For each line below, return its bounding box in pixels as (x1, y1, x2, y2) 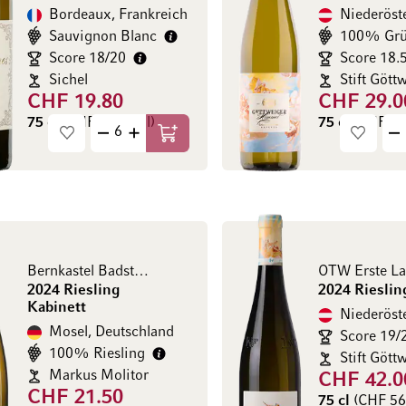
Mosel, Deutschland (48, 324, 174, 340)
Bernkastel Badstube (133, 264, 149, 279)
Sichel (48, 72, 88, 88)
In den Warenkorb (167, 134, 274, 147)
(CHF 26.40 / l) (58, 115, 155, 130)
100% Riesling (48, 346, 145, 362)
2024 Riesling (26, 283, 120, 298)
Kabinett (26, 300, 86, 315)
